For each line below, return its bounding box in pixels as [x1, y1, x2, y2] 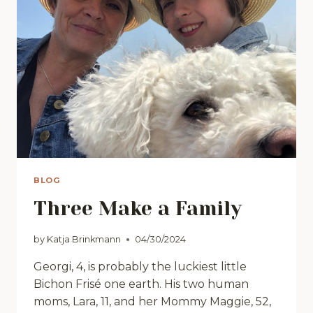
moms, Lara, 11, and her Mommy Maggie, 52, [34, 295, 271, 309]
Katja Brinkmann [47, 234, 122, 245]
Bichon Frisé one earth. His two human [34, 277, 249, 291]
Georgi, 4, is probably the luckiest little [34, 260, 247, 274]
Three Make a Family [34, 197, 242, 221]
